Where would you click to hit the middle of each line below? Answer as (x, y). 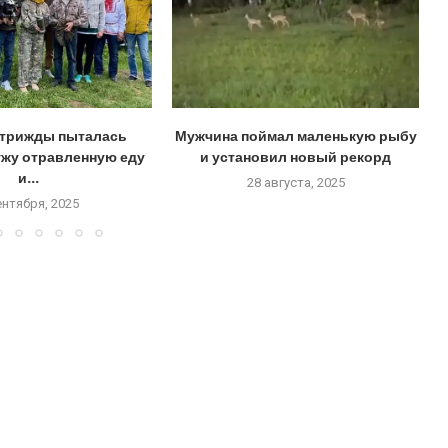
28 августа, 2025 (295, 183)
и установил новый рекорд (296, 157)
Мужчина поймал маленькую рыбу (295, 136)
